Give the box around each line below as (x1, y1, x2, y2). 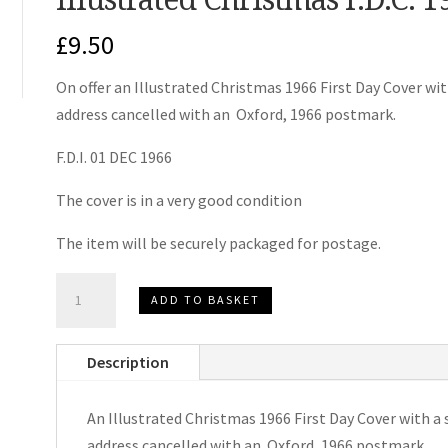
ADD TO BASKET (150, 292, 260, 308)
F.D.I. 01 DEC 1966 (55, 146, 172, 167)
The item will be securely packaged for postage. (55, 232, 381, 253)
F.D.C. (54, 328, 90, 349)
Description (86, 351, 169, 372)
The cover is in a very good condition (55, 189, 302, 210)
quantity (54, 382, 113, 403)
